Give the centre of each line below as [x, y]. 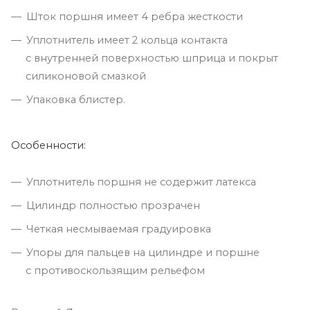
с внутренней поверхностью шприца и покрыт [152, 58]
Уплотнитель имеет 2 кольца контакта [127, 40]
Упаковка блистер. [76, 99]
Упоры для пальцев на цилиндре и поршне [143, 252]
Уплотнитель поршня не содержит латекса [141, 182]
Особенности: [48, 145]
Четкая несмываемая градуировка [119, 229]
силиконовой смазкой [86, 76]
